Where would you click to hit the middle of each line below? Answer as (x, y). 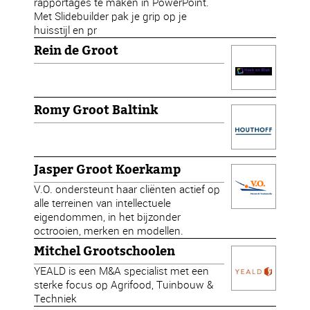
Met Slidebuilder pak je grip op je (111, 16)
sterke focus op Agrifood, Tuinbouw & (124, 285)
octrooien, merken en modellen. (109, 231)
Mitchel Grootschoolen (105, 251)
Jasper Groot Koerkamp (108, 170)
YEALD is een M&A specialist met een (122, 271)
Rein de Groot (76, 51)
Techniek (56, 299)
